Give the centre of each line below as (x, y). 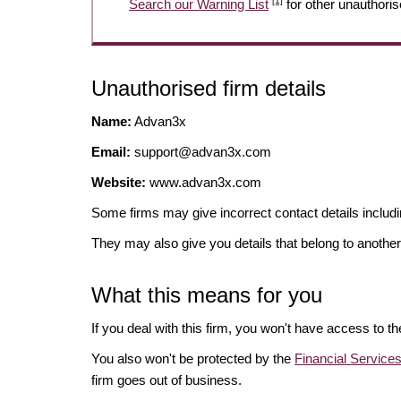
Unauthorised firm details (209, 89)
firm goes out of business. (166, 380)
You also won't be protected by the (193, 359)
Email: (111, 152)
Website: (119, 183)
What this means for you (207, 295)
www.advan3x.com (204, 183)
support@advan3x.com (203, 152)
